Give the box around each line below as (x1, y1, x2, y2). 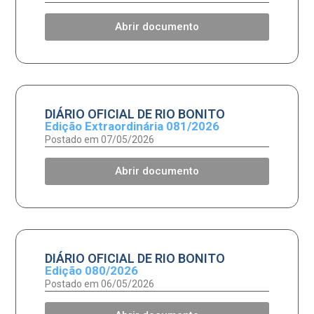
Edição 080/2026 (44, 263, 138, 278)
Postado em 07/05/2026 (44, 133, 154, 145)
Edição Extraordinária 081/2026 (44, 118, 219, 133)
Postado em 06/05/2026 (44, 278, 154, 289)
